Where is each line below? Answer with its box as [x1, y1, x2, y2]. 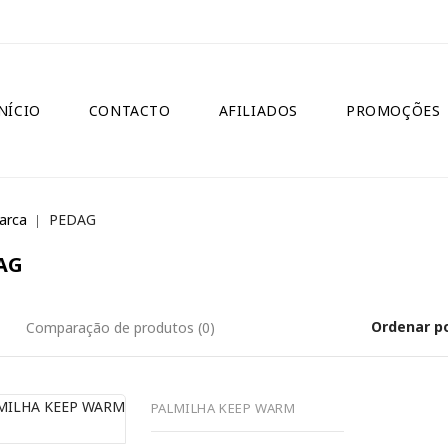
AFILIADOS [218, 101, 299, 120]
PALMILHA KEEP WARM [150, 399, 296, 417]
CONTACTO [88, 101, 171, 120]
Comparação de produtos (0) [25, 318, 215, 337]
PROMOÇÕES [346, 101, 441, 120]
